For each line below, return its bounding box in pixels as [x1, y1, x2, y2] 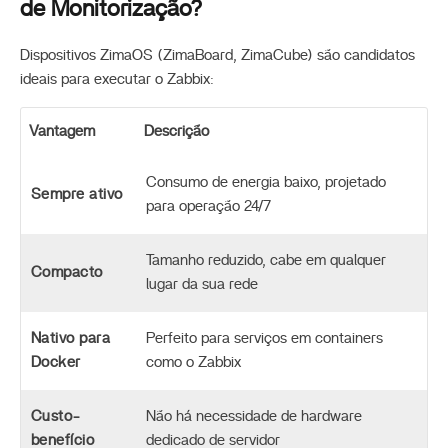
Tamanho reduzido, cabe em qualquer [146, 252, 386, 268]
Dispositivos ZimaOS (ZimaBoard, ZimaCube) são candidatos [20, 47, 415, 63]
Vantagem [29, 123, 95, 139]
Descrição [144, 123, 209, 139]
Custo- [31, 408, 81, 424]
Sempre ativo [31, 186, 123, 202]
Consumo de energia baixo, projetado [146, 174, 386, 190]
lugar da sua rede [146, 276, 258, 292]
